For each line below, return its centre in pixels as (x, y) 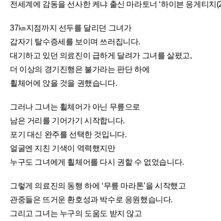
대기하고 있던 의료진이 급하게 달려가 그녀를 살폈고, (101, 55)
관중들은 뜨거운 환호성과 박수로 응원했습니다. (92, 200)
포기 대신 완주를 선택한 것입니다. (68, 134)
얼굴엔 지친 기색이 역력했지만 (63, 148)
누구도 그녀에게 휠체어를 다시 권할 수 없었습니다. (97, 162)
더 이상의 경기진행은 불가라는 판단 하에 (80, 69)
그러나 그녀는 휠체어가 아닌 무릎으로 (75, 107)
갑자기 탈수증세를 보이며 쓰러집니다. (75, 42)
